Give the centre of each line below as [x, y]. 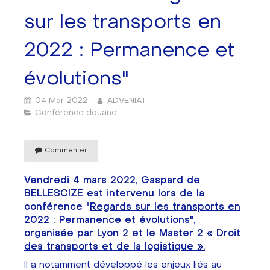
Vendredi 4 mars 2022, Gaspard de [112, 181]
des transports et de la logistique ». [115, 247]
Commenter [66, 150]
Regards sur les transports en [165, 207]
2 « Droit [219, 234]
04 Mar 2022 [61, 100]
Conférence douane [76, 112]
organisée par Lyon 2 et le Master [111, 234]
